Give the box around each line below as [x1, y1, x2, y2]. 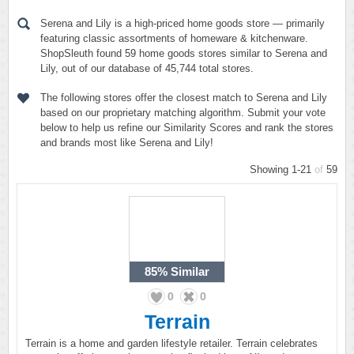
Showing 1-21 [250, 164, 314, 175]
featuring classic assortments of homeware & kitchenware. [40, 32, 308, 44]
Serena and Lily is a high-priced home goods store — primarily [40, 17, 325, 29]
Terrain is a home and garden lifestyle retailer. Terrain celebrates [25, 337, 318, 349]
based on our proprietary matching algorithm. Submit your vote [40, 107, 326, 119]
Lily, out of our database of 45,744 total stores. [40, 62, 254, 74]
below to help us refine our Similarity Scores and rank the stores [40, 122, 333, 134]
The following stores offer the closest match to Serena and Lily [40, 92, 327, 104]
